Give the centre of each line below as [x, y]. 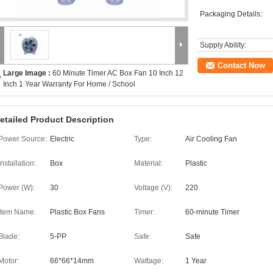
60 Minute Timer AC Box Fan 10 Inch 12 [118, 73]
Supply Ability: [223, 45]
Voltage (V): [153, 188]
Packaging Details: [231, 14]
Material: [148, 163]
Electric [62, 139]
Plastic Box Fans [77, 212]
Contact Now [241, 66]
